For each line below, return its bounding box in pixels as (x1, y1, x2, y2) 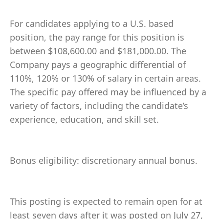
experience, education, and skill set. (10, 113, 159, 125)
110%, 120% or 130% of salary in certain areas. (10, 72, 201, 84)
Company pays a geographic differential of (10, 59, 186, 70)
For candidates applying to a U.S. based (10, 18, 174, 29)
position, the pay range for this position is (10, 31, 184, 43)
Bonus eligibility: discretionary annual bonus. (10, 154, 197, 166)
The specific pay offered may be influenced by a (10, 86, 206, 98)
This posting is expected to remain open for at (10, 196, 202, 207)
